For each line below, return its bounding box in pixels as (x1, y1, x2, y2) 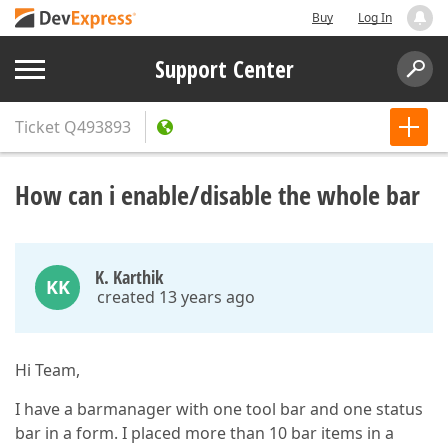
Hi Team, (15, 359, 80, 381)
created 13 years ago (97, 286, 255, 308)
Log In (358, 9, 392, 26)
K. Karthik (95, 265, 163, 289)
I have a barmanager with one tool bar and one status (15, 398, 423, 420)
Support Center (154, 53, 294, 85)
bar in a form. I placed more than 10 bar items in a (15, 422, 394, 444)
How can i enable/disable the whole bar (15, 177, 420, 213)
